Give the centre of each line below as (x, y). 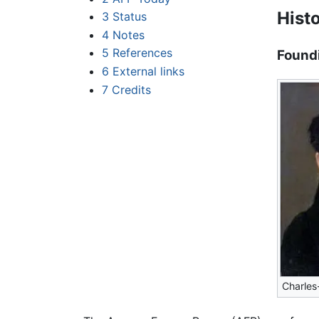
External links (148, 72)
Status (129, 17)
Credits (131, 89)
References (142, 53)
